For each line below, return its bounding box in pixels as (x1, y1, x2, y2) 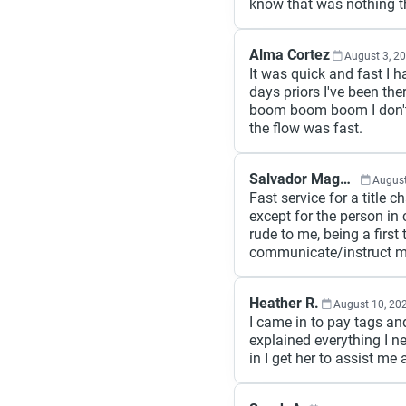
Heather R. (249, 295, 319, 312)
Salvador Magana (340, 170, 351, 188)
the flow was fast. (249, 120, 362, 137)
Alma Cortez (249, 46, 330, 63)
